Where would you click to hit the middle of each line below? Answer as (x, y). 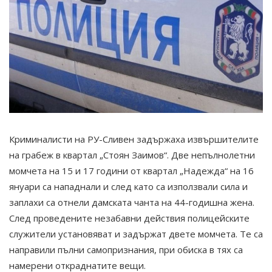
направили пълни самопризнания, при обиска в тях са (126, 249)
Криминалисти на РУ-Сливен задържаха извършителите (134, 139)
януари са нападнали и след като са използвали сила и (128, 186)
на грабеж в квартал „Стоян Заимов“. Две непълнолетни (132, 155)
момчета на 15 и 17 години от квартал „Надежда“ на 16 (131, 170)
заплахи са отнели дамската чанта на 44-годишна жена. (132, 202)
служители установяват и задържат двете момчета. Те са (136, 233)
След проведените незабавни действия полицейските (129, 218)
